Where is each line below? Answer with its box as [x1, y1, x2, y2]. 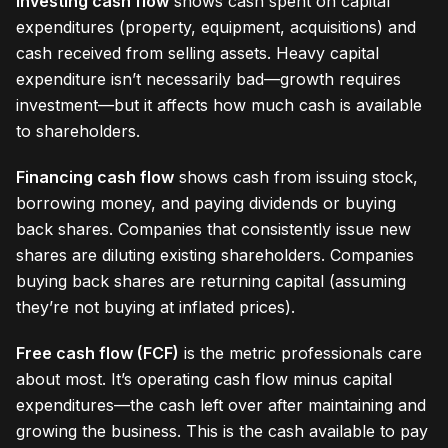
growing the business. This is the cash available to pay [16, 420, 428, 441]
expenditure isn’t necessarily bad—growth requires [16, 68, 401, 89]
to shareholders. [16, 120, 140, 141]
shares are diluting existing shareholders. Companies [16, 244, 414, 265]
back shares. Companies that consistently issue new [16, 218, 411, 239]
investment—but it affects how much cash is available [16, 94, 422, 115]
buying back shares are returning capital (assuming [16, 270, 406, 291]
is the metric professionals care [179, 342, 422, 363]
